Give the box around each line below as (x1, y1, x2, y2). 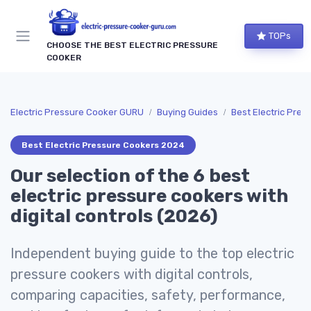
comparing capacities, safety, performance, (10, 286, 285, 303)
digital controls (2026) (10, 205, 218, 227)
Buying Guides (157, 106, 218, 117)
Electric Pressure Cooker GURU (10, 106, 144, 117)
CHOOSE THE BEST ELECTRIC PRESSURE (47, 40, 218, 50)
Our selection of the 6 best (10, 165, 250, 187)
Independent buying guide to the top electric (10, 244, 294, 262)
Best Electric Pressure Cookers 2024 (22, 140, 185, 150)
